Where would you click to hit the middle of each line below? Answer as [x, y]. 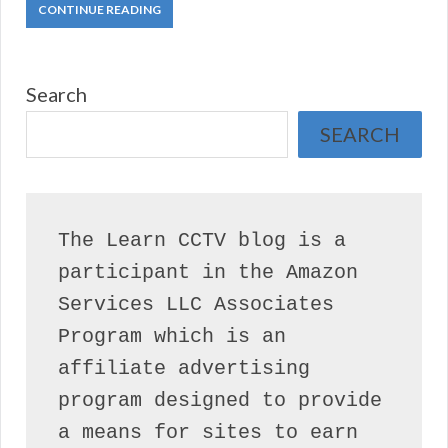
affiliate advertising [184, 369]
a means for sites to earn [208, 433]
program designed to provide [220, 401]
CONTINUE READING [99, 10]
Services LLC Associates [196, 305]
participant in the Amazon [208, 273]
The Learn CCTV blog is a [202, 241]
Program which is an [172, 337]
